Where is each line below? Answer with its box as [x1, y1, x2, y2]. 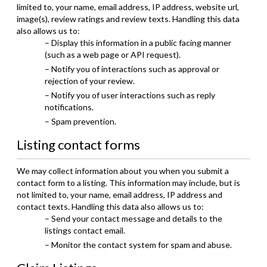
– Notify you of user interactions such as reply [45, 90, 215, 100]
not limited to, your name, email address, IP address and [17, 190, 222, 200]
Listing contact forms [17, 136, 140, 153]
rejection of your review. [45, 76, 135, 86]
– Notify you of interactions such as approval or [45, 64, 219, 74]
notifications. [45, 102, 94, 112]
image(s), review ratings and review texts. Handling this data [17, 14, 240, 24]
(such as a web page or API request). [45, 49, 181, 60]
